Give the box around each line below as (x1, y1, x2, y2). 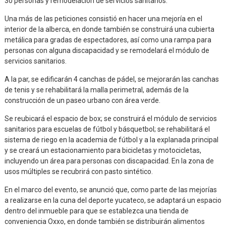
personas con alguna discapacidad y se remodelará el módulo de (4, 46, 209, 54)
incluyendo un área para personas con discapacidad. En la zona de (4, 156, 214, 165)
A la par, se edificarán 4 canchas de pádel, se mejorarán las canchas (4, 75, 219, 83)
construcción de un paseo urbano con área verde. (4, 96, 160, 104)
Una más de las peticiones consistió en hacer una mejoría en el (4, 14, 202, 23)
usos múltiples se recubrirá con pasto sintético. (4, 167, 153, 176)
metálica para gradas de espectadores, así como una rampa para (4, 35, 211, 44)
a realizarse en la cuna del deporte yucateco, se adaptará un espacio (4, 196, 221, 204)
